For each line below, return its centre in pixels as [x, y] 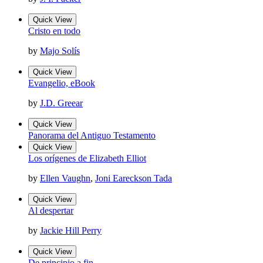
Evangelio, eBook [62, 83]
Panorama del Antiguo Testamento [92, 136]
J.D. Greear [61, 103]
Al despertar [51, 211]
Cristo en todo [54, 31]
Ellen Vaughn [65, 178]
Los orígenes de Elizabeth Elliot [87, 159]
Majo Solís [60, 51]
